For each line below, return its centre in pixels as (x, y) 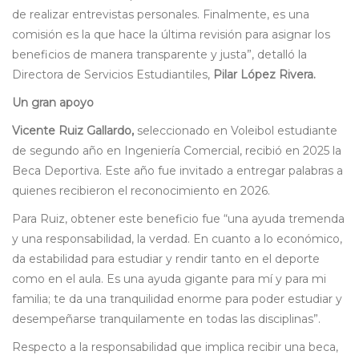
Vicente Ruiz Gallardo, (73, 131)
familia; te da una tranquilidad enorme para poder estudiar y (177, 299)
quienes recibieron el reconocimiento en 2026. (141, 191)
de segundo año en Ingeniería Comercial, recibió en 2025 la (177, 151)
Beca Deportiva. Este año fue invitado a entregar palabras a (177, 171)
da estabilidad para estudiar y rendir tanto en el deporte (166, 259)
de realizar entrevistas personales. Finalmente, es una (161, 15)
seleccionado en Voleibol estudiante (236, 131)
